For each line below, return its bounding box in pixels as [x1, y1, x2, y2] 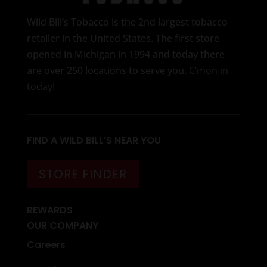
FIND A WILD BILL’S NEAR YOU [26, 133, 161, 147]
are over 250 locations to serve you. [26, 63, 189, 77]
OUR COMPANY [26, 218, 98, 232]
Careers [26, 237, 66, 252]
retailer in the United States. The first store [26, 31, 219, 45]
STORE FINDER [38, 165, 127, 182]
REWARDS [26, 203, 73, 217]
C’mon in [188, 63, 228, 77]
